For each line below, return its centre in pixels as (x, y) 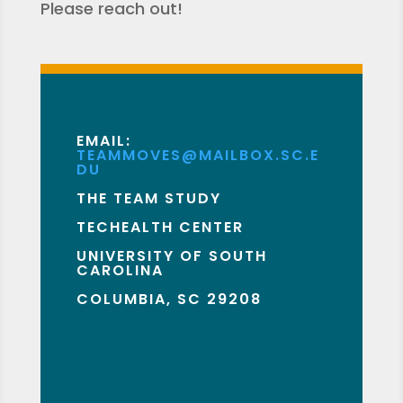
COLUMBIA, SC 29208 (169, 299)
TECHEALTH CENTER (160, 227)
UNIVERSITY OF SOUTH (171, 256)
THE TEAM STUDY (148, 198)
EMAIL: (106, 141)
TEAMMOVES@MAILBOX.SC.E (197, 155)
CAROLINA (120, 270)
